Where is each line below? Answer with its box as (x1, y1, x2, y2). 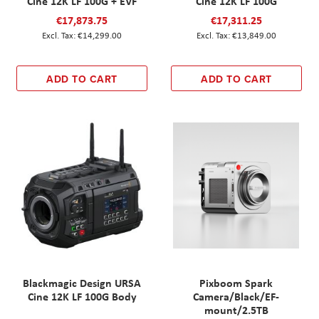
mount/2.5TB (204, 301, 268, 318)
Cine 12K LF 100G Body (27, 288, 137, 304)
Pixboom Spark (199, 274, 273, 291)
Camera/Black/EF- (193, 288, 280, 304)
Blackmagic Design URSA (23, 274, 142, 291)
